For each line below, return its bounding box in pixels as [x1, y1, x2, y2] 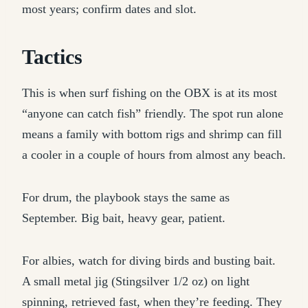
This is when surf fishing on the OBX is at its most [22, 86, 277, 100]
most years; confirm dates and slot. [22, 2, 197, 16]
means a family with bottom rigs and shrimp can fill [22, 127, 282, 141]
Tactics [22, 45, 82, 68]
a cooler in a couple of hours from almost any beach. [22, 148, 286, 162]
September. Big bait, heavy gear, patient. [22, 211, 225, 225]
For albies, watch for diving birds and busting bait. [22, 254, 276, 267]
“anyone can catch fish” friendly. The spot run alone [22, 107, 283, 120]
